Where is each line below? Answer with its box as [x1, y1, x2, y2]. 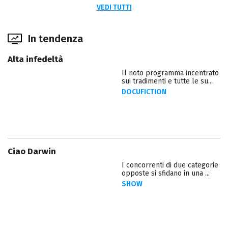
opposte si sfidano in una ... [122, 168, 210, 178]
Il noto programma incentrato [122, 69, 219, 78]
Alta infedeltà [8, 54, 63, 65]
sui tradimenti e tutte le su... [122, 77, 213, 86]
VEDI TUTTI [96, 3, 132, 12]
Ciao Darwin [8, 146, 56, 157]
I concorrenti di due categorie [122, 160, 218, 169]
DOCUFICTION [122, 88, 166, 97]
